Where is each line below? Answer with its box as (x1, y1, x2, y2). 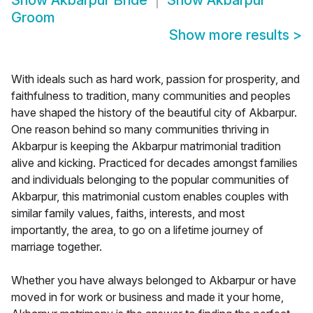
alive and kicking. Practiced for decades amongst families (11, 156, 298, 170)
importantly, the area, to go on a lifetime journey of (11, 223, 263, 238)
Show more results (169, 27, 293, 44)
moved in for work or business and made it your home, (11, 290, 284, 305)
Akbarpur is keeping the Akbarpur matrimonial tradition (11, 139, 281, 154)
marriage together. (11, 240, 102, 254)
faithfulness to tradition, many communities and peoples (11, 89, 291, 103)
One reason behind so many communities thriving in (11, 122, 269, 137)
